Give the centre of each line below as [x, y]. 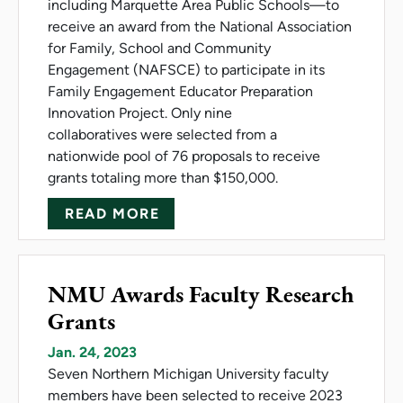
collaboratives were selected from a [162, 134]
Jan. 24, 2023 [92, 352]
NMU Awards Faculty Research [201, 294]
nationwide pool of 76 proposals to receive [184, 156]
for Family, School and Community [159, 48]
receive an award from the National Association [200, 26]
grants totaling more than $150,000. [165, 177]
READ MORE [112, 213]
